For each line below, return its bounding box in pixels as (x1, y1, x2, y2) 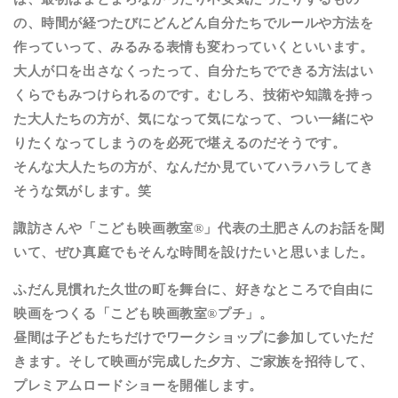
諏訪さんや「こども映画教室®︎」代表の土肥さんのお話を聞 (13, 220, 385, 235)
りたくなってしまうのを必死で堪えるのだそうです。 (13, 135, 346, 150)
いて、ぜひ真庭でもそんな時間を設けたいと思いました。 (13, 244, 374, 259)
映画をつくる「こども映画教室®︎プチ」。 (13, 306, 274, 321)
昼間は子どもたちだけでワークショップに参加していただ (13, 330, 374, 345)
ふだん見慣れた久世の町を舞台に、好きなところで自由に (13, 282, 374, 297)
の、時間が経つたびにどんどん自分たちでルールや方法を (13, 15, 374, 30)
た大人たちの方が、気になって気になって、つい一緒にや (13, 111, 374, 126)
